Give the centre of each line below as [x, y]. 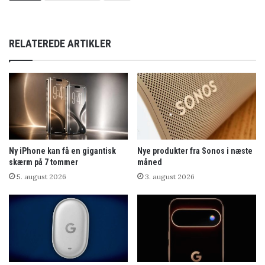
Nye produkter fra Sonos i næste [195, 151]
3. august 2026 [170, 177]
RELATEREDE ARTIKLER [60, 44]
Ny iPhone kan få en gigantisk [62, 151]
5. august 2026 [41, 177]
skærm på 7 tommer [43, 162]
